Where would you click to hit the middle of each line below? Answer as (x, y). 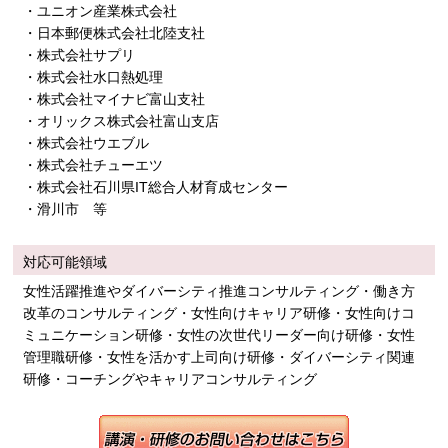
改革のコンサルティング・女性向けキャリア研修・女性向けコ (219, 313)
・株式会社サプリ (79, 55)
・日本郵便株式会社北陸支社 (114, 33)
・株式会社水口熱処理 (93, 77)
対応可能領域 (65, 262)
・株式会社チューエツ (93, 165)
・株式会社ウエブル (86, 143)
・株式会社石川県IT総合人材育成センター (156, 187)
